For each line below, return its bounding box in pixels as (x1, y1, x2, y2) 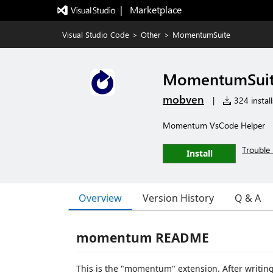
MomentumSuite (172, 29, 230, 40)
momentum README (76, 229, 209, 246)
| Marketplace (119, 3, 182, 16)
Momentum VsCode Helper (163, 119, 265, 131)
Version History (143, 191, 214, 205)
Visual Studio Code (62, 29, 129, 40)
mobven (163, 92, 204, 107)
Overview (79, 191, 122, 205)
